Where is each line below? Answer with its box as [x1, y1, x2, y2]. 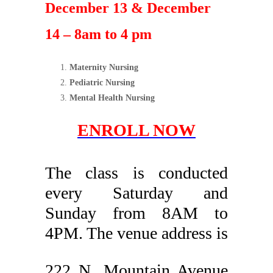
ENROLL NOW [77, 121, 196, 140]
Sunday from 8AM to [45, 204, 228, 222]
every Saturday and [45, 183, 228, 202]
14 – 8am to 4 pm [45, 26, 152, 42]
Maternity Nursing [69, 63, 138, 72]
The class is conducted [45, 163, 228, 182]
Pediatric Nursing [69, 78, 135, 87]
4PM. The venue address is [45, 224, 228, 243]
